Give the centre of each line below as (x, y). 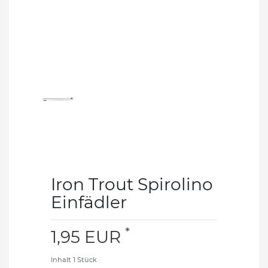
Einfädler (89, 202)
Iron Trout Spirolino (132, 184)
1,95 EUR (88, 237)
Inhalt (62, 259)
